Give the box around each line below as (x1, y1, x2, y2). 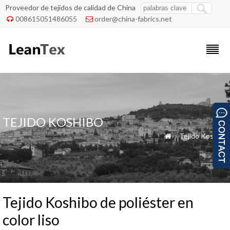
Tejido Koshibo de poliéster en (3, 194, 194, 211)
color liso (3, 211, 60, 228)
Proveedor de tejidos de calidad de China (5, 3, 136, 12)
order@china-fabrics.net (94, 14, 172, 23)
